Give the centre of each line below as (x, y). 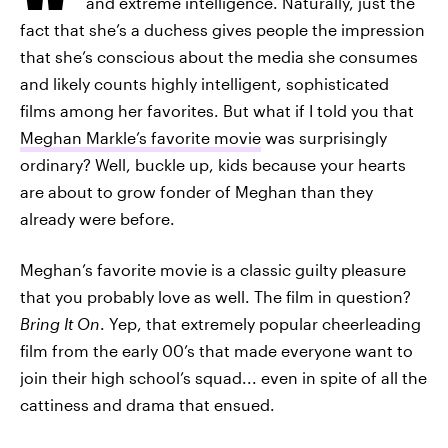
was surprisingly (324, 137)
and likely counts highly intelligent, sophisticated (204, 83)
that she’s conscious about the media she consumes (219, 56)
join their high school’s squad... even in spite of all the (223, 377)
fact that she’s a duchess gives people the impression (222, 29)
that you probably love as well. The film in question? (215, 296)
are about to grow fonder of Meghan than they (196, 191)
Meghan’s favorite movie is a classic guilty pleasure (213, 269)
